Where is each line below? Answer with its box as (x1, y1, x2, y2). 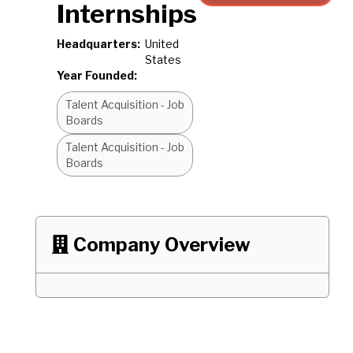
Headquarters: (57, 37, 140, 50)
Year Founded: (57, 69, 137, 82)
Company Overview (73, 233, 251, 256)
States (145, 53, 181, 66)
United (145, 37, 179, 50)
